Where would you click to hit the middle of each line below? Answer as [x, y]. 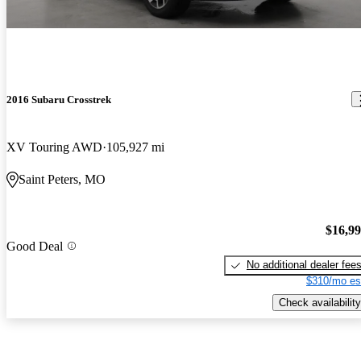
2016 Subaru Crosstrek [59, 99]
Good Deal [35, 246]
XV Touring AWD [54, 147]
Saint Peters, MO [62, 179]
